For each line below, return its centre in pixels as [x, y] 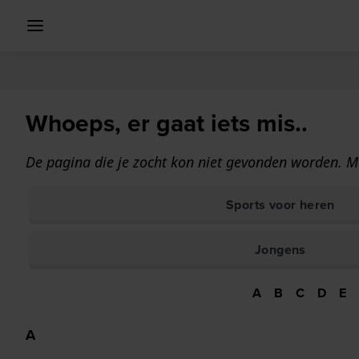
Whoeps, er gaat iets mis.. [167, 123]
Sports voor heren [280, 205]
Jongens [280, 250]
